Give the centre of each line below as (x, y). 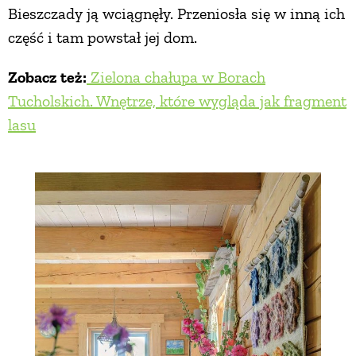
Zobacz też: (47, 77)
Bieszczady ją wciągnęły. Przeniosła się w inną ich (176, 13)
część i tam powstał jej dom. (103, 37)
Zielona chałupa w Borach (176, 77)
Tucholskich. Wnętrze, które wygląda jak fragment (177, 101)
